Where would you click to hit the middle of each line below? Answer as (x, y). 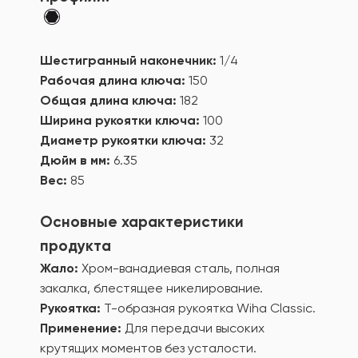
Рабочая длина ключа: (114, 80)
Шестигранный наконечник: (130, 60)
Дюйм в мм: (77, 160)
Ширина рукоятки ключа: (121, 120)
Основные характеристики (142, 222)
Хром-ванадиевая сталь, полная (179, 268)
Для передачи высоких (193, 328)
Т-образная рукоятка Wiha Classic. (208, 308)
